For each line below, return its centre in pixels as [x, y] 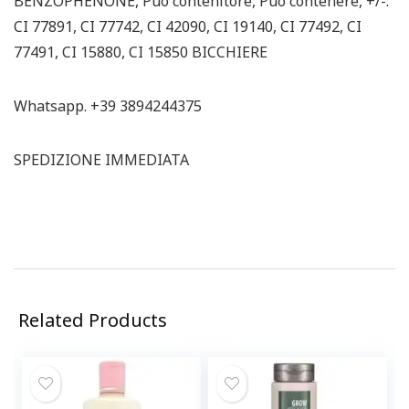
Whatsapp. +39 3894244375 [108, 106]
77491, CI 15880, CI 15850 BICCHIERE [141, 52]
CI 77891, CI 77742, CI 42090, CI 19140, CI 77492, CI [188, 26]
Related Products [93, 320]
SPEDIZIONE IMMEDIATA [101, 160]
